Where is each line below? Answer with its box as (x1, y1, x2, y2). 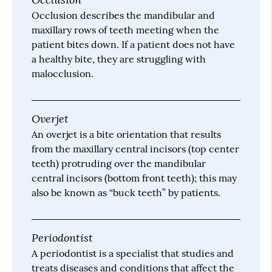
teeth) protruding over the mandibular (32, 157, 206, 169)
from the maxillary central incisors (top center (32, 142, 240, 155)
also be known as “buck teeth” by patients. (32, 186, 221, 199)
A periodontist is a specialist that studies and (32, 246, 234, 259)
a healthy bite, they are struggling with (32, 52, 206, 65)
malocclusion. (32, 67, 94, 80)
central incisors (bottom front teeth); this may (32, 171, 237, 184)
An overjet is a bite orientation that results (32, 127, 222, 140)
